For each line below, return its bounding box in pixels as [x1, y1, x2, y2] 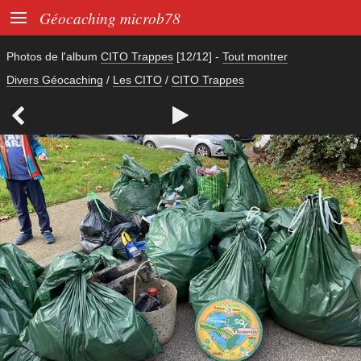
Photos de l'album [6, 50, 101, 63]
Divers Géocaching [6, 73, 103, 87]
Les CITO [113, 73, 162, 87]
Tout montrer [222, 50, 288, 63]
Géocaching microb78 [39, 7, 180, 28]
